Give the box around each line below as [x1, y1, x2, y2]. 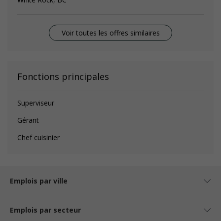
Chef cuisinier [17, 133, 60, 142]
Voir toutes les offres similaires [61, 28, 160, 37]
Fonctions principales [17, 71, 109, 82]
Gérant [17, 115, 39, 125]
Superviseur [17, 98, 54, 108]
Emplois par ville [10, 176, 68, 185]
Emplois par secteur [10, 205, 81, 215]
